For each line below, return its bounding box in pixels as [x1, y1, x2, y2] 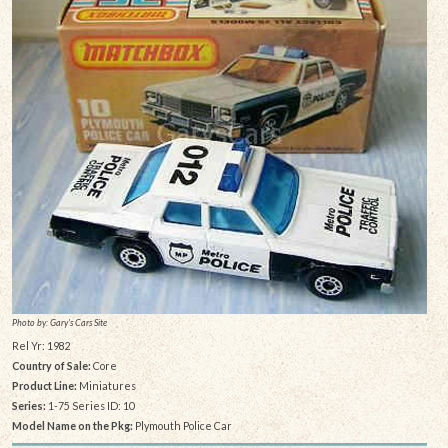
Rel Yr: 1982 [11, 339, 71, 353]
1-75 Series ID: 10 [45, 399, 135, 413]
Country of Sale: [11, 359, 91, 373]
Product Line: [11, 379, 77, 393]
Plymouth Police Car [132, 419, 232, 433]
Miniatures [76, 379, 136, 393]
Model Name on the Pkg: [11, 419, 133, 433]
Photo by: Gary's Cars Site [11, 316, 107, 328]
